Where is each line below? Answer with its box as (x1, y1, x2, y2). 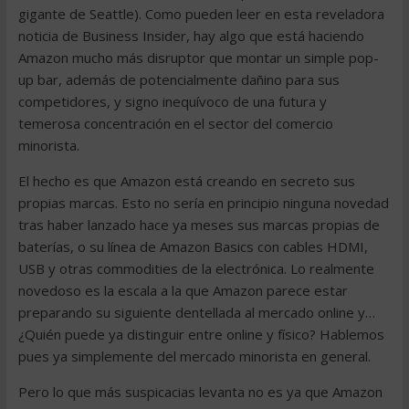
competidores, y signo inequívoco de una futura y (17, 92, 327, 110)
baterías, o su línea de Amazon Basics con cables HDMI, (17, 237, 368, 256)
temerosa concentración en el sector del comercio (17, 114, 333, 132)
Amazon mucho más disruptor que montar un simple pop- (17, 48, 379, 67)
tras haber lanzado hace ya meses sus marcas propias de (17, 215, 380, 234)
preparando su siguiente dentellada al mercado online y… (17, 303, 375, 321)
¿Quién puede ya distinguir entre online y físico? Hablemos (17, 325, 384, 343)
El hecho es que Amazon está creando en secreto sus (17, 172, 355, 190)
